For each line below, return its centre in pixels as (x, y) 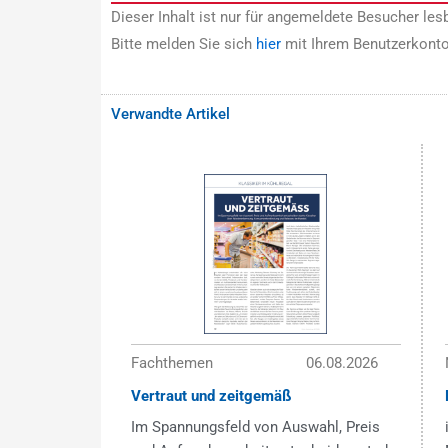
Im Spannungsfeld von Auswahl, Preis (255, 427)
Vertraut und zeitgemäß (210, 396)
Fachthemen (171, 363)
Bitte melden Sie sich (183, 44)
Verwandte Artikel (170, 114)
